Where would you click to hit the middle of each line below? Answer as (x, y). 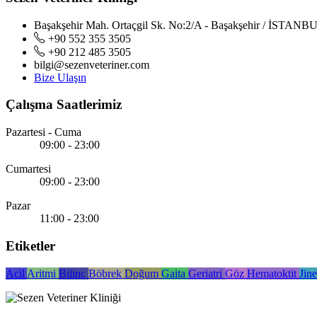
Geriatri (207, 273)
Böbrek (106, 273)
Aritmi (43, 273)
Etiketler (30, 246)
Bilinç (74, 273)
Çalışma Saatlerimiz (64, 105)
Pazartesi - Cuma (44, 132)
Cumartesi (28, 169)
